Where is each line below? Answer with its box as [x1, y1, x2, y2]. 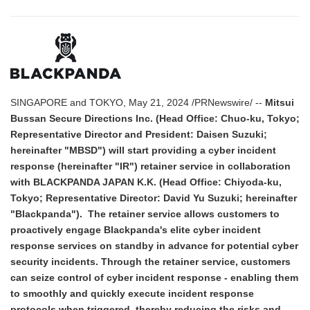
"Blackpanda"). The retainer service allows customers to [10, 209, 280, 219]
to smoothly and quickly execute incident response [10, 289, 254, 299]
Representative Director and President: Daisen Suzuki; [10, 129, 267, 140]
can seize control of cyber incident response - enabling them [10, 273, 298, 283]
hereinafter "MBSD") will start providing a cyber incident [10, 145, 276, 156]
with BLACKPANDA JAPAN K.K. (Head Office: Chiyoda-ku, [10, 177, 282, 188]
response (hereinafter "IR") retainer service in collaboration [10, 161, 291, 172]
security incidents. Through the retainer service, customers [10, 257, 291, 267]
